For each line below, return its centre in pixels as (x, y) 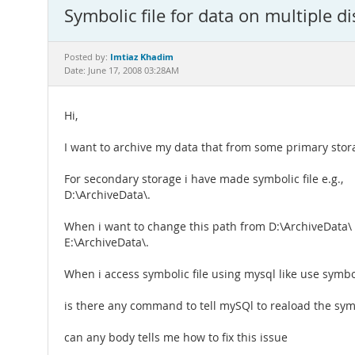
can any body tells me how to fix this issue (176, 338)
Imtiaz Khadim (142, 57)
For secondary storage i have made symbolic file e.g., (204, 179)
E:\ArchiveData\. (107, 242)
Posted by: (87, 57)
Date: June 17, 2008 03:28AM (122, 71)
